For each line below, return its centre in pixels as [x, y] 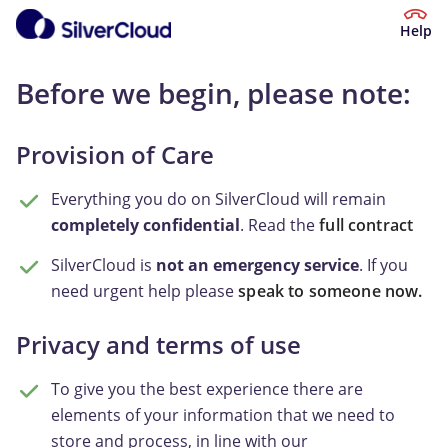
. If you [384, 265]
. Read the [280, 225]
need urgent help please [145, 291]
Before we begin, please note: [213, 93]
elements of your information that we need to [223, 415]
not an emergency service [258, 265]
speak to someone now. [330, 291]
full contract [366, 225]
